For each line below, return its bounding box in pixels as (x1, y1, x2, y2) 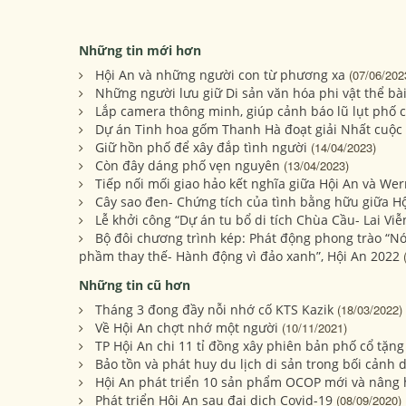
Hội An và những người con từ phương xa (95, 66, 345, 84)
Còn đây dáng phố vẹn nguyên (95, 157, 280, 175)
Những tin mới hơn (79, 42, 201, 60)
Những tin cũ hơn (79, 276, 190, 295)
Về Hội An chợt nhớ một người (95, 319, 278, 337)
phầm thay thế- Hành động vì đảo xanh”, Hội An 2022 (79, 247, 400, 266)
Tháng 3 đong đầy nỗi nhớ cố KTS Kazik (95, 301, 333, 319)
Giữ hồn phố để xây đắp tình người (95, 139, 307, 157)
